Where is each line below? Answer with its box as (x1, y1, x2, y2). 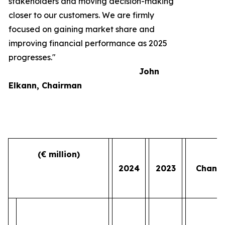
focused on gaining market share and (9, 24, 155, 34)
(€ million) (37, 149, 80, 159)
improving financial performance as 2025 (9, 38, 167, 48)
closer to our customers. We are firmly (9, 10, 154, 20)
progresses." (9, 52, 56, 62)
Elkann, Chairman (9, 80, 82, 90)
